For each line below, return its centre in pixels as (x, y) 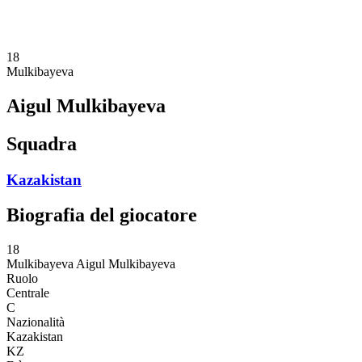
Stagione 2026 (108, 15)
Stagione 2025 (108, 29)
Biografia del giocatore (102, 215)
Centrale (28, 293)
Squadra (42, 143)
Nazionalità (36, 322)
